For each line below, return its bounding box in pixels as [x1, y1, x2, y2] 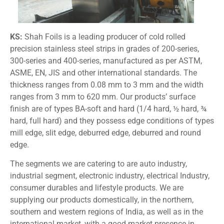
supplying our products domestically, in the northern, [10, 194, 193, 204]
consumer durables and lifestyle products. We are [10, 182, 183, 192]
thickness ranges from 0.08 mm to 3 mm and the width [10, 79, 203, 89]
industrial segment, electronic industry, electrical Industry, [10, 170, 209, 180]
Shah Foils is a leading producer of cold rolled [24, 31, 185, 41]
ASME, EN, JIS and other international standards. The [10, 67, 197, 77]
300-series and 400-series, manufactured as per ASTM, [10, 55, 202, 65]
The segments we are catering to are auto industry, [10, 158, 187, 168]
